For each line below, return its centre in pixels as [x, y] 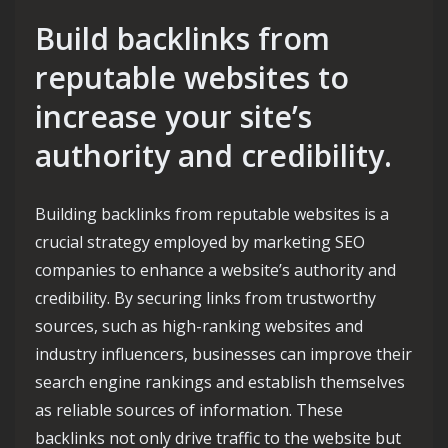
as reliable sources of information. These [189, 410]
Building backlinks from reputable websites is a [212, 214]
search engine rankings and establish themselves [220, 382]
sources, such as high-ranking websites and [199, 326]
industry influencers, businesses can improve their [223, 354]
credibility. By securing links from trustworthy [205, 298]
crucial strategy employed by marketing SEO [200, 242]
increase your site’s [173, 117]
